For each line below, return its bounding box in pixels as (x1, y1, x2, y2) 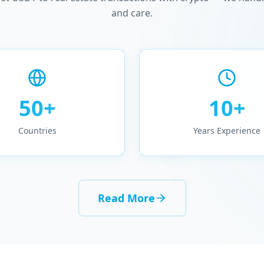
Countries (18, 125, 57, 136)
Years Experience (193, 125, 260, 136)
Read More (97, 191, 155, 205)
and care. (111, 6, 153, 19)
